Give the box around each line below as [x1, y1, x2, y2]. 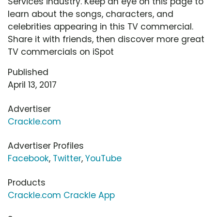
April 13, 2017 [8, 79, 57, 91]
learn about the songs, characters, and [8, 8, 173, 20]
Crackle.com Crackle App [8, 189, 115, 201]
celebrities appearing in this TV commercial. [8, 21, 193, 33]
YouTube [85, 153, 122, 165]
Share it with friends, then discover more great [8, 33, 204, 46]
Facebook [8, 153, 49, 165]
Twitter [53, 153, 81, 165]
